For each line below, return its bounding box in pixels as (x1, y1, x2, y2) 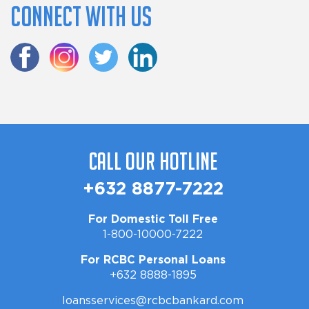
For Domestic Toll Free (88, 214, 218, 226)
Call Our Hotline (88, 148, 217, 175)
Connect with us (10, 1, 152, 32)
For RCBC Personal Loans (80, 255, 226, 266)
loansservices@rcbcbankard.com (62, 295, 243, 307)
